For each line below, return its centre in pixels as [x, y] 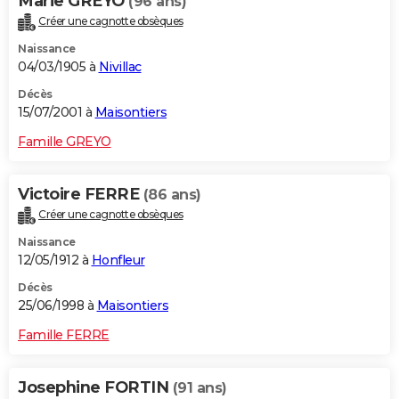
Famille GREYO [65, 142]
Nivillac [120, 67]
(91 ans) [199, 388]
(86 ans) [172, 195]
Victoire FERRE [81, 195]
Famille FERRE [64, 335]
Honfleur [118, 261]
